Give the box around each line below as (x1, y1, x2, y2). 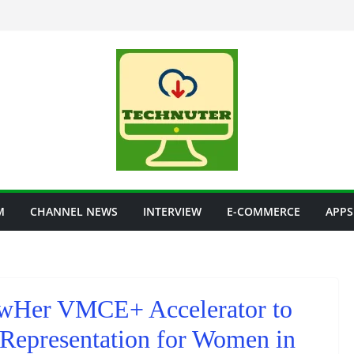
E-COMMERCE (227, 204, 300, 219)
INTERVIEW (143, 204, 201, 219)
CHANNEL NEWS (30, 204, 118, 219)
